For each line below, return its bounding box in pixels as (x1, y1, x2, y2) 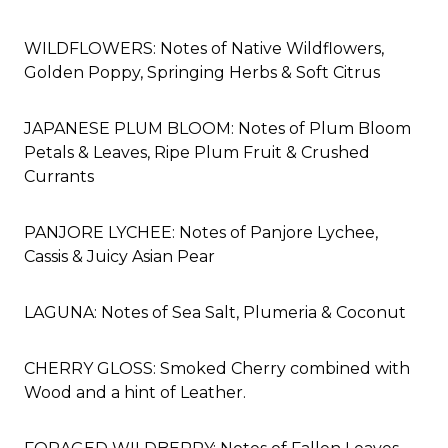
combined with (290, 358, 410, 378)
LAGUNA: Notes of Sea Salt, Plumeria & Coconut (24, 302, 406, 322)
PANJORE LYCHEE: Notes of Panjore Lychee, (24, 222, 378, 242)
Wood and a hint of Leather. (24, 382, 246, 402)
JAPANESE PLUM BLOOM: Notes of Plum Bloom (24, 118, 411, 138)
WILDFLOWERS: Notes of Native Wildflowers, (24, 38, 384, 58)
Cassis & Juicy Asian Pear (24, 246, 215, 266)
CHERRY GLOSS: (24, 358, 160, 378)
